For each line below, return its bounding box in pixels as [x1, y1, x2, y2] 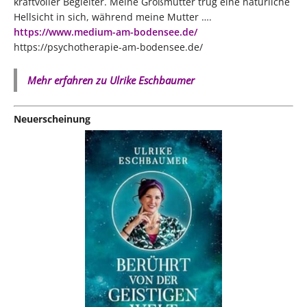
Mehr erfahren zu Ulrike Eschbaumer [27, 73, 195, 88]
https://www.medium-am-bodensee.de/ [14, 25, 197, 39]
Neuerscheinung [14, 112, 90, 126]
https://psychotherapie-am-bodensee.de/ [14, 40, 203, 54]
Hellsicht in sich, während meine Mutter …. [14, 10, 212, 24]
